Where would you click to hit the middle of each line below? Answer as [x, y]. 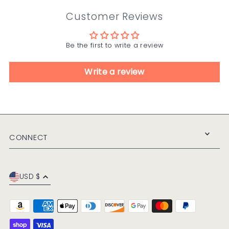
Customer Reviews [114, 16]
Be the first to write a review [114, 45]
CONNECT [28, 138]
